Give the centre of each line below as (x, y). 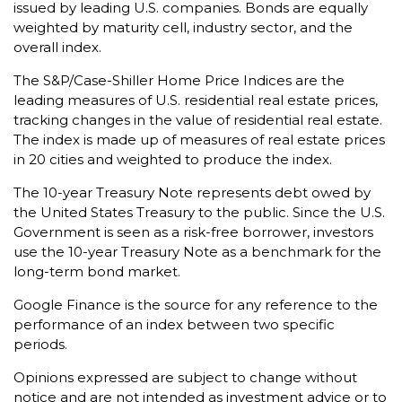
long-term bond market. (97, 272)
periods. (40, 345)
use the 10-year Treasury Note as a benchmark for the (197, 252)
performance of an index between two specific (174, 325)
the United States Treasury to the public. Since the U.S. (199, 213)
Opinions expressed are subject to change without (185, 378)
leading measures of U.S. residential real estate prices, (196, 100)
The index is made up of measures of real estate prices (199, 140)
